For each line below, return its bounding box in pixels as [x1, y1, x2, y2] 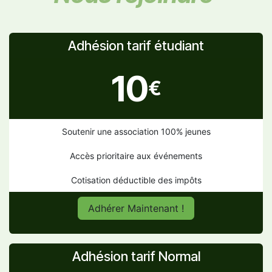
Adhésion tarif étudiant [68, 37, 204, 53]
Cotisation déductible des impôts [70, 174, 202, 185]
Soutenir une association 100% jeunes [61, 126, 211, 137]
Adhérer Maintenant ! [88, 202, 184, 214]
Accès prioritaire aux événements [70, 150, 202, 161]
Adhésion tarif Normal [72, 248, 200, 264]
